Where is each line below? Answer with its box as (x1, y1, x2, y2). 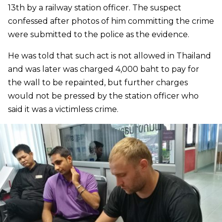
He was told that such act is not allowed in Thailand (8, 51, 211, 61)
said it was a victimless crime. (8, 105, 118, 114)
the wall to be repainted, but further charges (8, 78, 188, 88)
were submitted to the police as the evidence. (8, 30, 189, 40)
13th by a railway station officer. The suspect (8, 3, 181, 13)
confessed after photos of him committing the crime (8, 16, 214, 26)
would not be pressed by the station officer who (8, 91, 199, 101)
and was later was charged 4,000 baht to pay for (8, 64, 199, 74)
